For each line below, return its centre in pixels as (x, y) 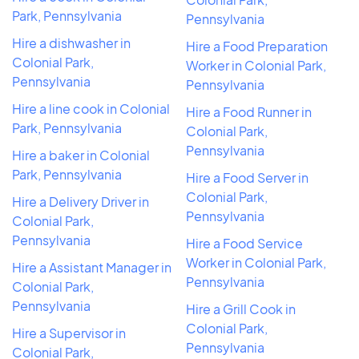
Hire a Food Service (244, 243)
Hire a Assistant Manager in (92, 267)
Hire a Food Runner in (249, 111)
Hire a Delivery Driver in (81, 201)
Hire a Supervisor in (69, 333)
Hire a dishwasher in (71, 42)
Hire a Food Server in (247, 177)
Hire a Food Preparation (257, 46)
